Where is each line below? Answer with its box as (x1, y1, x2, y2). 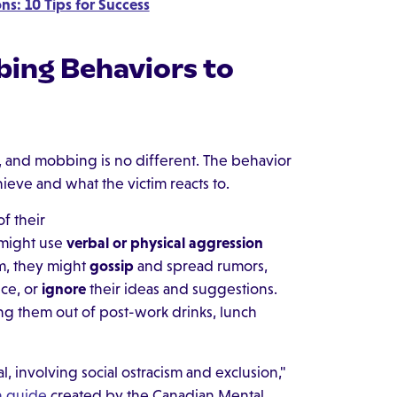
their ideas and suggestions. (85, 280, 277, 299)
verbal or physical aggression (66, 234, 263, 253)
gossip (89, 257, 134, 276)
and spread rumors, (133, 257, 268, 276)
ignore (41, 280, 86, 299)
